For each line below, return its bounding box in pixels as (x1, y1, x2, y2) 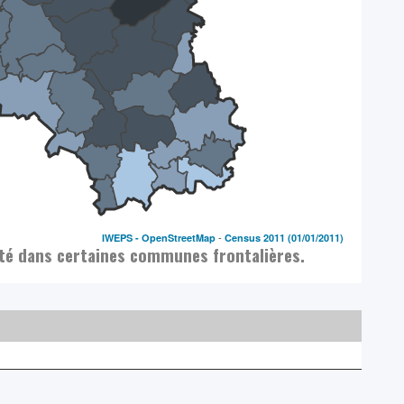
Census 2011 (225, 230, 286, 244)
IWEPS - (102, 230, 142, 244)
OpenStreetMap (142, 230, 216, 244)
